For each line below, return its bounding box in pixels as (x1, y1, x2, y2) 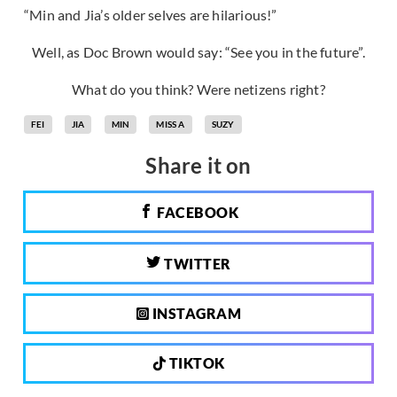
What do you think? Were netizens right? (72, 81, 325, 98)
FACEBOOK (153, 204, 238, 222)
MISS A (156, 119, 185, 130)
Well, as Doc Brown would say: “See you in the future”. (32, 43, 365, 61)
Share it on (145, 152, 252, 179)
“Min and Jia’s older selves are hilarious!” (24, 6, 277, 24)
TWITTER (160, 255, 231, 273)
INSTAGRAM (149, 305, 242, 323)
